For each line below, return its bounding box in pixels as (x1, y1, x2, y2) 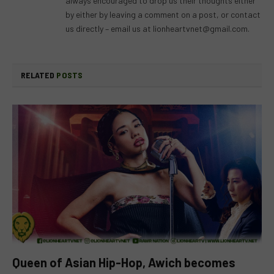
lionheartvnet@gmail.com (153, 23, 248, 34)
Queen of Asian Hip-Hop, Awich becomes (12, 255, 235, 270)
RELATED (21, 69, 57, 80)
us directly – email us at (65, 23, 153, 34)
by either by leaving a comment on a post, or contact (65, 9, 261, 20)
